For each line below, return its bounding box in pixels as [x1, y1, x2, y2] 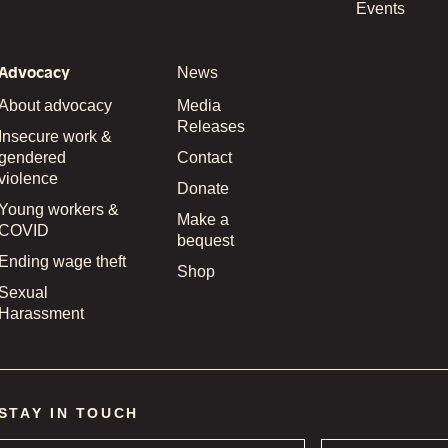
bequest [176, 231, 234, 249]
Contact [176, 148, 232, 166]
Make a [176, 210, 229, 228]
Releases [176, 117, 245, 135]
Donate [176, 179, 229, 197]
